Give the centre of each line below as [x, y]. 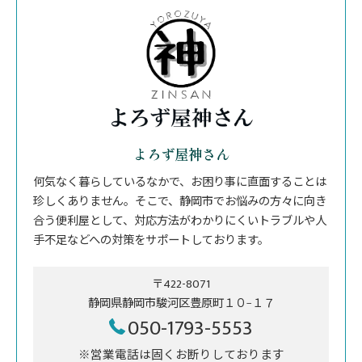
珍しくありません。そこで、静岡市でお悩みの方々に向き [180, 202]
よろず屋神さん [181, 154]
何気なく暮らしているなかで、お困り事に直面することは [180, 183]
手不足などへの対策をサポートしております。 [151, 241]
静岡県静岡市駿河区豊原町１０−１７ [181, 304]
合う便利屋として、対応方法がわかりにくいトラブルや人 [180, 221]
